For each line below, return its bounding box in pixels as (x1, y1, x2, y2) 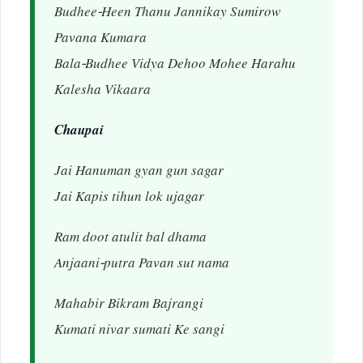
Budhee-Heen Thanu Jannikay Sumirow (54, 3, 280, 25)
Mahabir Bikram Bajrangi (54, 295, 203, 317)
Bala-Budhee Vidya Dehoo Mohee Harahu (54, 55, 296, 77)
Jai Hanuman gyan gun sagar (54, 162, 224, 184)
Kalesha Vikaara (54, 81, 151, 103)
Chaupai (54, 122, 104, 143)
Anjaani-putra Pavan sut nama (54, 254, 229, 276)
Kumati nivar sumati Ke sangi (54, 321, 224, 343)
